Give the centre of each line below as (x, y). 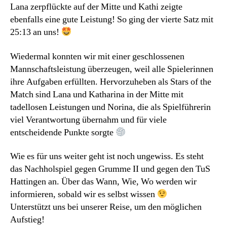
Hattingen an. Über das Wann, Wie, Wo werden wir (103, 182)
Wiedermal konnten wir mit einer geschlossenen (97, 56)
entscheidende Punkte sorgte (63, 132)
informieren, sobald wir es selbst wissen (84, 195)
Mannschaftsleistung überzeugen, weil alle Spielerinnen (112, 69)
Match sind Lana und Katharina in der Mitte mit (97, 94)
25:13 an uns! (36, 32)
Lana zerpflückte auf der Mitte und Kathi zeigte (96, 7)
